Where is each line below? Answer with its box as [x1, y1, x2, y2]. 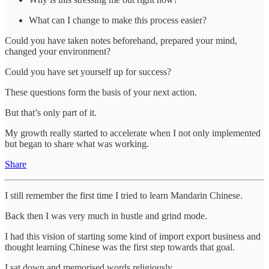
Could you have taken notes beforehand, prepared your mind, [5, 35, 237, 46]
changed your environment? [5, 46, 110, 56]
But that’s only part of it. [5, 107, 97, 118]
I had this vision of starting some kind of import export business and [5, 231, 261, 241]
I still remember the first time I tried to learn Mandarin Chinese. [5, 190, 243, 201]
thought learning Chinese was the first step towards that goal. [5, 241, 235, 252]
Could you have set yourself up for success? [5, 66, 171, 77]
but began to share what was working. [5, 138, 149, 149]
